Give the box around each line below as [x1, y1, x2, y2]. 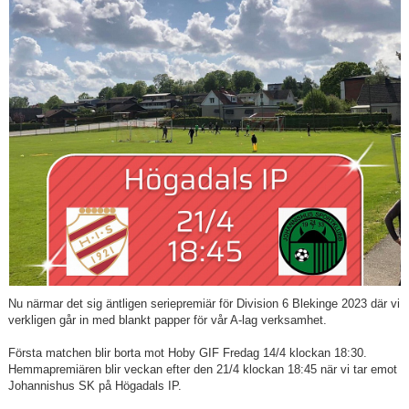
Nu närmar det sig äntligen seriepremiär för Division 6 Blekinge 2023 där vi [8, 296, 400, 310]
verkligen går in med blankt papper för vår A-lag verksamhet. [8, 312, 327, 327]
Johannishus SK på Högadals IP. [8, 378, 182, 393]
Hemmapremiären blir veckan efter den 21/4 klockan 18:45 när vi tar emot [8, 362, 397, 376]
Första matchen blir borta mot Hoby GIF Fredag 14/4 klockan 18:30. [8, 345, 367, 360]
